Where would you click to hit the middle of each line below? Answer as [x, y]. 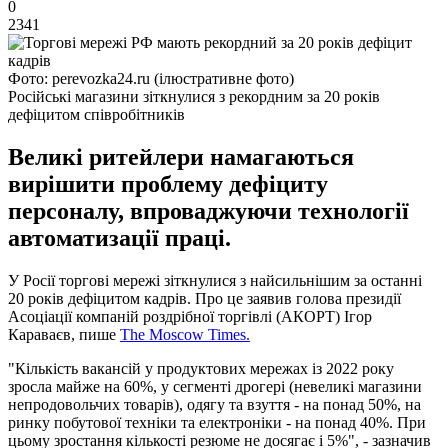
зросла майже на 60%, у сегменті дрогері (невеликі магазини [215, 386]
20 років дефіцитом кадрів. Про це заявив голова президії [204, 298]
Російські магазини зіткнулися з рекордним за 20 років [194, 96]
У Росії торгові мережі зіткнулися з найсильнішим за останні [215, 280]
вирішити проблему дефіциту [168, 183]
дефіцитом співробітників [96, 114]
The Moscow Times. [185, 334]
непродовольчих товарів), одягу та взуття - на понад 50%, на [214, 404]
